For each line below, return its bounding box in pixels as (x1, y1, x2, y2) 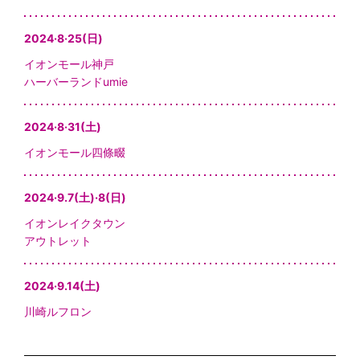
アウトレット (24, 233, 92, 247)
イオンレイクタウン (24, 215, 125, 230)
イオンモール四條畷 (24, 145, 125, 159)
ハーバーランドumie (24, 74, 128, 88)
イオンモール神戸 (24, 56, 114, 71)
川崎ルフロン (24, 304, 92, 318)
